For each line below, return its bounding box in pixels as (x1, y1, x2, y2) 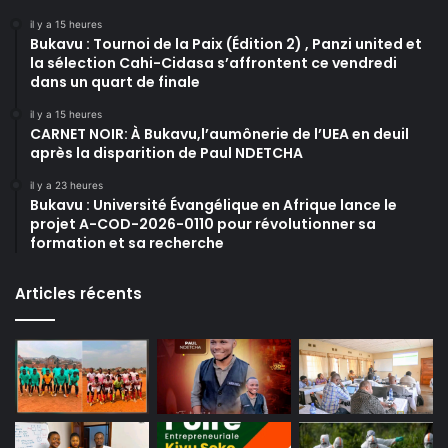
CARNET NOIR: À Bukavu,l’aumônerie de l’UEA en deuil (30, 123, 409, 144)
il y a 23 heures (30, 178, 103, 191)
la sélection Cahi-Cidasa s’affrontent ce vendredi (30, 52, 397, 73)
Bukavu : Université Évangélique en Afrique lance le (30, 194, 397, 215)
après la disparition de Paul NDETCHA (30, 142, 303, 163)
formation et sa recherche (30, 232, 224, 253)
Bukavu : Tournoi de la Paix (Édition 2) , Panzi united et (30, 33, 422, 54)
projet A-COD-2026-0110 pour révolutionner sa (30, 213, 376, 234)
